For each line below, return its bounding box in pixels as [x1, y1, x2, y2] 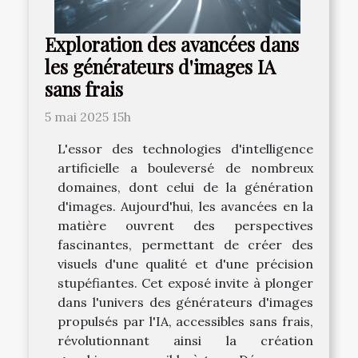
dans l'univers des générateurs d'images [58, 294, 313, 311]
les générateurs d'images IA [45, 54, 276, 80]
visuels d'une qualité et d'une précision [58, 256, 313, 272]
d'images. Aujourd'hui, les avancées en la [58, 198, 313, 215]
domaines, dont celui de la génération [58, 179, 313, 196]
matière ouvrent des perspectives [58, 217, 313, 234]
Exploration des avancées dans [45, 32, 299, 58]
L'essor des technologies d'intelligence [58, 141, 313, 157]
